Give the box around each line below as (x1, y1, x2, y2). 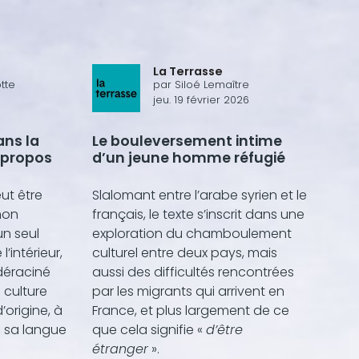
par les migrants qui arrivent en (92, 281, 284, 301)
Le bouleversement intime (92, 131, 282, 151)
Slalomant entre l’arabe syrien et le (92, 185, 307, 204)
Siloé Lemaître (175, 78, 249, 92)
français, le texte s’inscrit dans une (92, 204, 305, 224)
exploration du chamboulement (92, 224, 292, 243)
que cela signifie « (92, 320, 206, 339)
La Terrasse (153, 63, 223, 80)
